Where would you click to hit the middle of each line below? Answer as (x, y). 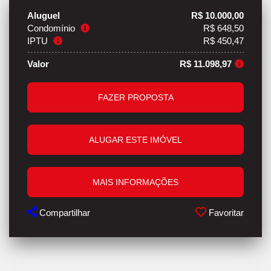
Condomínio (52, 28)
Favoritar (225, 213)
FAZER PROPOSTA (135, 98)
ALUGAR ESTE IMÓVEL (135, 140)
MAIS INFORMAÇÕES (135, 182)
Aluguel (44, 16)
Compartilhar (64, 213)
